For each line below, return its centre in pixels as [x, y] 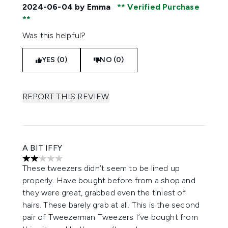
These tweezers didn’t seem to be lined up [101, 168]
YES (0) [55, 60]
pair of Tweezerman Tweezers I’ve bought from [110, 217]
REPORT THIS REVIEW [66, 96]
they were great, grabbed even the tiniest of [104, 193]
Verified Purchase [162, 7]
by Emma [93, 7]
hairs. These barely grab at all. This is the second [111, 205]
